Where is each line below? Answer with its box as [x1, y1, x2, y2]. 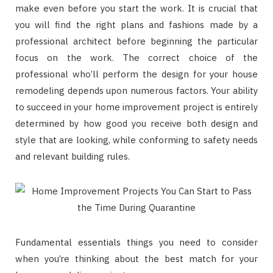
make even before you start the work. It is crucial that [15, 2, 258, 14]
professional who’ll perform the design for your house [15, 68, 258, 80]
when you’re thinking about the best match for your [15, 252, 258, 264]
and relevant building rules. [15, 150, 130, 162]
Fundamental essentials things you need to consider [15, 236, 258, 248]
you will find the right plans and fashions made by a [15, 18, 258, 30]
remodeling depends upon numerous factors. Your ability [15, 84, 258, 96]
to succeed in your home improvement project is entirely [15, 101, 258, 113]
